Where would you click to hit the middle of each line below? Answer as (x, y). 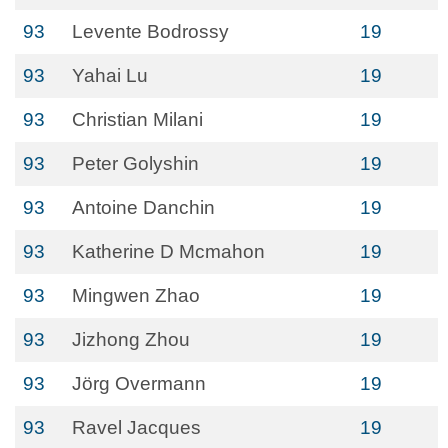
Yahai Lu (110, 75)
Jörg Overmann (139, 383)
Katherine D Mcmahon (168, 251)
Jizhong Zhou (131, 339)
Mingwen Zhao (136, 295)
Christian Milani (137, 119)
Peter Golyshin (135, 163)
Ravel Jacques (136, 427)
